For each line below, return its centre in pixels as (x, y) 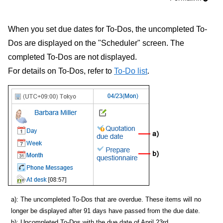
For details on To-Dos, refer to (61, 71)
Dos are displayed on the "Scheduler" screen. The (96, 43)
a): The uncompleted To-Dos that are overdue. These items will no (106, 200)
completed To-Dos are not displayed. (72, 57)
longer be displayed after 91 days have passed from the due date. (106, 211)
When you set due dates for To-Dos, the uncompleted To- (108, 29)
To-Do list (131, 71)
